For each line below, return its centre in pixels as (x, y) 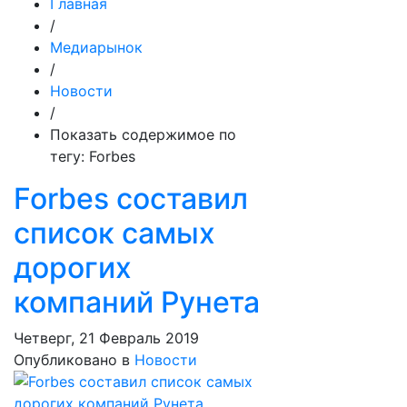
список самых (114, 233)
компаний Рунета (137, 302)
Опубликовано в (72, 360)
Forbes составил (131, 199)
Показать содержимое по (143, 134)
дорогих (73, 268)
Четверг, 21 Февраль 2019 (106, 338)
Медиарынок (96, 47)
